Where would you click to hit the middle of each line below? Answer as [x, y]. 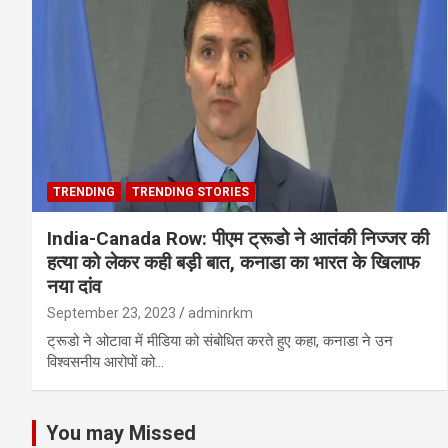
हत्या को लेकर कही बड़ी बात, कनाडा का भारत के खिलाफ [233, 262]
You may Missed [121, 432]
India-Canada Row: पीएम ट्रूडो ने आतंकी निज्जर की [238, 238]
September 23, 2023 [111, 312]
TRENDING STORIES [190, 191]
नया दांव [74, 286]
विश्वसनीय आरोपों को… [105, 361]
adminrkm [220, 312]
